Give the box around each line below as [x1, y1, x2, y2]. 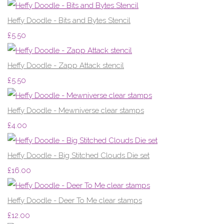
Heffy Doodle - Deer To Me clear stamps [7, 195, 142, 205]
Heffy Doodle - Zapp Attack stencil [7, 60, 124, 70]
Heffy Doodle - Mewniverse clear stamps [7, 105, 144, 115]
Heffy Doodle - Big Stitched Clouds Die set [7, 150, 149, 160]
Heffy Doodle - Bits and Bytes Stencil [7, 15, 130, 25]
